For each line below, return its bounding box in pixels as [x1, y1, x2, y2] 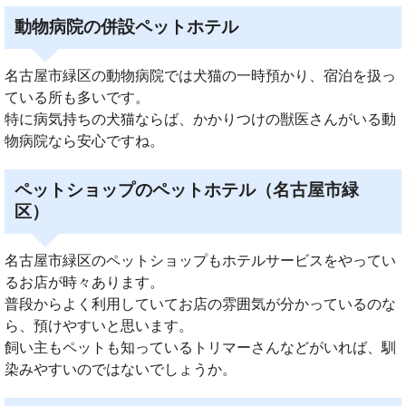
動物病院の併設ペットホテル [14, 17, 239, 37]
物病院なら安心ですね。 [5, 133, 164, 150]
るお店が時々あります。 [5, 275, 164, 291]
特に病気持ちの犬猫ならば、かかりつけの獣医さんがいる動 [5, 111, 396, 128]
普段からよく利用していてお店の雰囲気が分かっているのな [5, 296, 396, 313]
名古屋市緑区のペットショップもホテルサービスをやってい [5, 253, 396, 269]
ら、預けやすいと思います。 [5, 318, 193, 334]
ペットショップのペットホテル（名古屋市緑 [14, 180, 360, 200]
